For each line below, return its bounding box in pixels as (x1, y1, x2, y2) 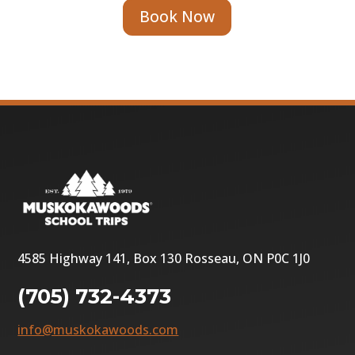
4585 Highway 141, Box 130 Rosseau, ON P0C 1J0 (17, 250, 311, 268)
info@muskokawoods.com (17, 321, 179, 339)
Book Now (139, 6, 216, 28)
